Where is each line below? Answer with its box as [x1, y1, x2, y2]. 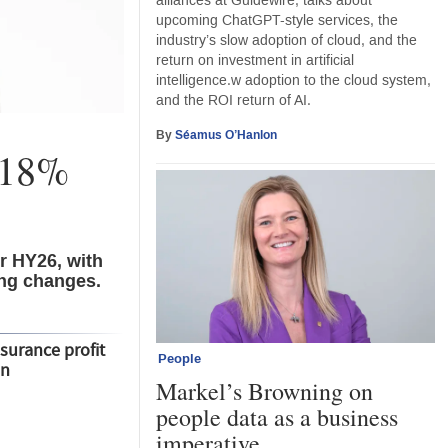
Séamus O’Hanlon [175, 126, 278, 145]
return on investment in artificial [156, 51, 355, 71]
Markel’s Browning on [156, 374, 374, 407]
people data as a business [156, 400, 399, 433]
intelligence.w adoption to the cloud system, [156, 71, 432, 91]
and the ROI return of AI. [156, 91, 312, 111]
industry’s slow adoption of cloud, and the [156, 31, 418, 51]
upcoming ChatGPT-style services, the [156, 11, 399, 31]
